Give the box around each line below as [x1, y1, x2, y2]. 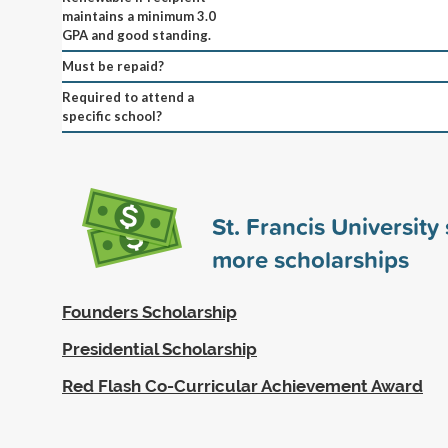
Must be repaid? [62, 57, 164, 74]
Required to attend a [62, 88, 194, 105]
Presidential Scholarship [62, 338, 257, 359]
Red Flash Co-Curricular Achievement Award [62, 375, 423, 396]
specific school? [62, 107, 162, 124]
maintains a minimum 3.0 [62, 7, 216, 24]
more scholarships [212, 241, 409, 276]
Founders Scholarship [62, 301, 237, 322]
